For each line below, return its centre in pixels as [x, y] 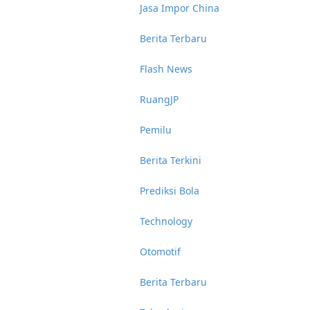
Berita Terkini [171, 160]
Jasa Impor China [180, 8]
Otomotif [160, 252]
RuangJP [159, 99]
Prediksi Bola [170, 191]
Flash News [166, 69]
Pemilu [156, 130]
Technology [166, 221]
